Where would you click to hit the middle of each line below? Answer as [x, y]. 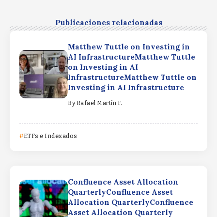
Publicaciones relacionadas [108, 23]
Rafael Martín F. [99, 103]
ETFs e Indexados [50, 136]
